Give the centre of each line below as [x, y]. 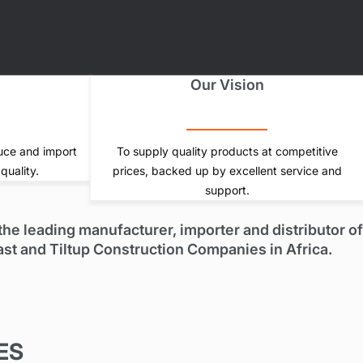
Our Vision [227, 84]
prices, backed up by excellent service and [227, 170]
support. [227, 190]
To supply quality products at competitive [227, 151]
